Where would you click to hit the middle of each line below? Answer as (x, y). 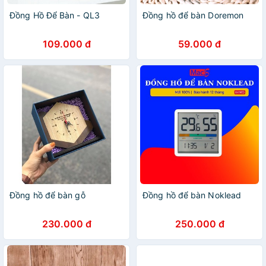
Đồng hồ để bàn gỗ (47, 195)
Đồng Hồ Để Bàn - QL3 (55, 15)
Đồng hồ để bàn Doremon (193, 15)
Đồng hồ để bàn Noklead (192, 195)
